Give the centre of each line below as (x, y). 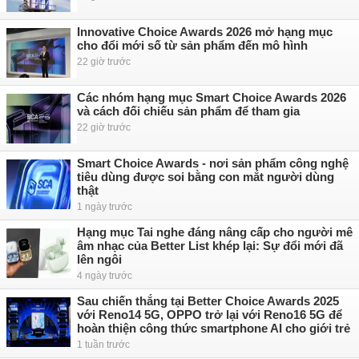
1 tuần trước (103, 345)
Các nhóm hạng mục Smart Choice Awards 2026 (212, 97)
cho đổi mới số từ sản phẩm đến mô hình (192, 45)
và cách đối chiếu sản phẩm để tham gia (188, 111)
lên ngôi (99, 259)
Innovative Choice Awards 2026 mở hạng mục (205, 32)
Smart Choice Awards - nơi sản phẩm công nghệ (213, 163)
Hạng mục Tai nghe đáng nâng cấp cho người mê (215, 232)
